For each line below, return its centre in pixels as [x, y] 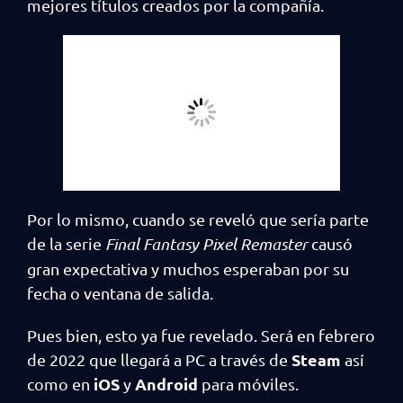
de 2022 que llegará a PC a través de [159, 359]
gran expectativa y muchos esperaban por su [188, 268]
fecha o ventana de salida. [120, 292]
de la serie [66, 243]
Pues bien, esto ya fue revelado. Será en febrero [201, 335]
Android [166, 383]
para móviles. [248, 383]
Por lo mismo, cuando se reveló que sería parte [198, 219]
